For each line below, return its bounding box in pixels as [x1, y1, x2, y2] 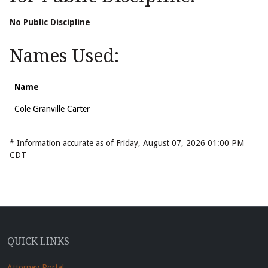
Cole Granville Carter [14, 104, 90, 114]
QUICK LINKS [7, 236, 69, 248]
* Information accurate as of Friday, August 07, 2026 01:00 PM [10, 138, 244, 148]
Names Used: [10, 45, 119, 67]
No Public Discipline [10, 17, 90, 28]
